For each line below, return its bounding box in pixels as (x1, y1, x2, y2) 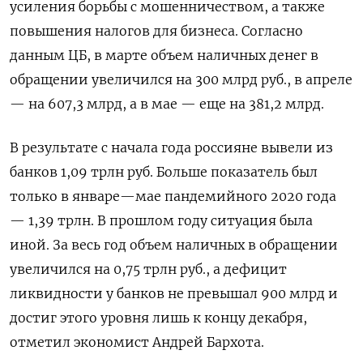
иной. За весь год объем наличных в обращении (10, 237, 338, 254)
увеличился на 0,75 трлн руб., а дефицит (10, 261, 287, 278)
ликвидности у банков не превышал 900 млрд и (10, 285, 338, 302)
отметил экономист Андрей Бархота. (10, 334, 264, 351)
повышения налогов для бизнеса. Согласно (10, 23, 303, 40)
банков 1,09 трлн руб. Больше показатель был (10, 164, 318, 181)
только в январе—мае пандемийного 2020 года (10, 188, 336, 205)
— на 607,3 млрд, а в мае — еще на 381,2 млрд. (10, 96, 324, 113)
